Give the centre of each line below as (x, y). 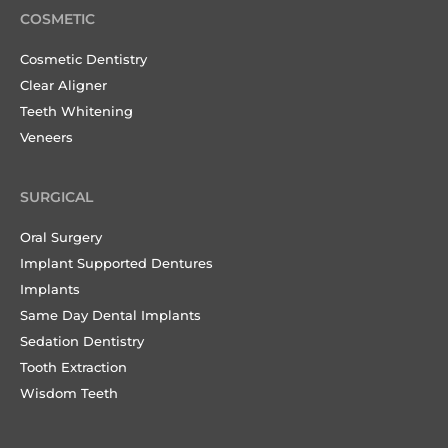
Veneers (46, 136)
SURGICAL (56, 196)
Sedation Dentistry (82, 340)
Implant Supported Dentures (116, 262)
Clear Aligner (63, 84)
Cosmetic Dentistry (83, 58)
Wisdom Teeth (69, 392)
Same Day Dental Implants (110, 314)
